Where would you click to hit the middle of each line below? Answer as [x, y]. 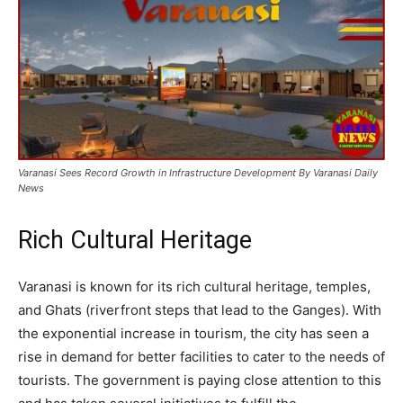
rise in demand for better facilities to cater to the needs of [201, 357]
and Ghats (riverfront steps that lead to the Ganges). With [200, 310]
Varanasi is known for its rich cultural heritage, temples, [194, 287]
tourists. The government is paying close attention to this [200, 381]
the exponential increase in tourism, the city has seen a [193, 334]
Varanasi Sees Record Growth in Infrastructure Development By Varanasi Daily [198, 173]
